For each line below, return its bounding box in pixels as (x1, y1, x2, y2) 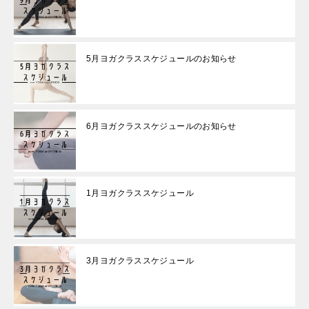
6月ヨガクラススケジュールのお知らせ (86, 121, 237, 131)
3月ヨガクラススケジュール (86, 255, 194, 266)
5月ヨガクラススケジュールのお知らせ (86, 54, 237, 64)
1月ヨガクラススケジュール (86, 188, 194, 199)
